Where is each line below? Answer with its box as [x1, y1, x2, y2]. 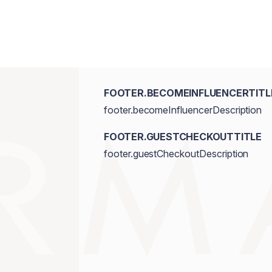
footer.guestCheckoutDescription [103, 148, 249, 160]
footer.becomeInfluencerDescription [103, 104, 262, 116]
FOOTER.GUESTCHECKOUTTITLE [103, 131, 262, 143]
